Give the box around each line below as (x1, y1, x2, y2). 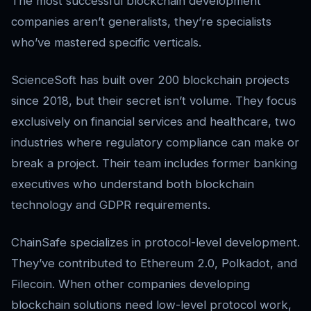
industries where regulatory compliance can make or (11, 135, 299, 149)
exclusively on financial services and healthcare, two (11, 114, 296, 128)
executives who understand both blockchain (11, 176, 254, 191)
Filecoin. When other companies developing (11, 276, 250, 291)
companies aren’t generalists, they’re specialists (11, 14, 271, 28)
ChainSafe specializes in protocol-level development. (11, 235, 300, 249)
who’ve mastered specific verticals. (11, 35, 201, 49)
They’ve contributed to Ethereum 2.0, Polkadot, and (11, 255, 297, 270)
